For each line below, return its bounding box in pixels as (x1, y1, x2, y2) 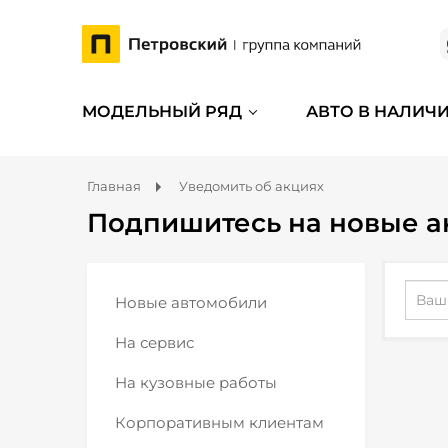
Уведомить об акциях (179, 178, 324, 194)
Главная (87, 178, 141, 194)
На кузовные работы (115, 373, 277, 392)
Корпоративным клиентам (115, 413, 324, 432)
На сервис (115, 333, 194, 352)
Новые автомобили (115, 293, 267, 312)
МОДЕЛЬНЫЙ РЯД (82, 102, 242, 121)
